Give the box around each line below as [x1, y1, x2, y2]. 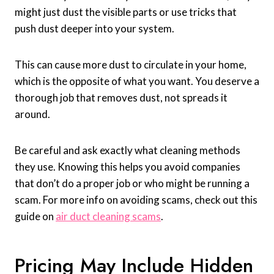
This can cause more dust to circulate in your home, [15, 58, 246, 72]
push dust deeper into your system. [15, 22, 174, 35]
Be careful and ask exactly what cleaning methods [15, 144, 240, 157]
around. [15, 108, 50, 121]
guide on [15, 210, 56, 223]
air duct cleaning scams [56, 210, 161, 223]
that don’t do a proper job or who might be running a [15, 177, 250, 190]
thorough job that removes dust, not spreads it [15, 91, 228, 105]
